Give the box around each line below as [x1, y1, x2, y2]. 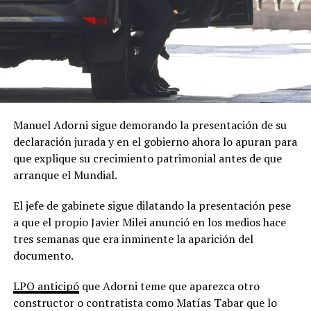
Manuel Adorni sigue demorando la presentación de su [12, 117, 287, 133]
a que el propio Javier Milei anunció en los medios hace [12, 215, 286, 230]
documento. [12, 248, 74, 264]
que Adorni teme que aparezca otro [78, 278, 260, 294]
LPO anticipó [12, 278, 79, 294]
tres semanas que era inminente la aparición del [12, 231, 253, 247]
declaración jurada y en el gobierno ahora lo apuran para [12, 134, 297, 150]
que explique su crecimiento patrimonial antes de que [12, 151, 282, 167]
